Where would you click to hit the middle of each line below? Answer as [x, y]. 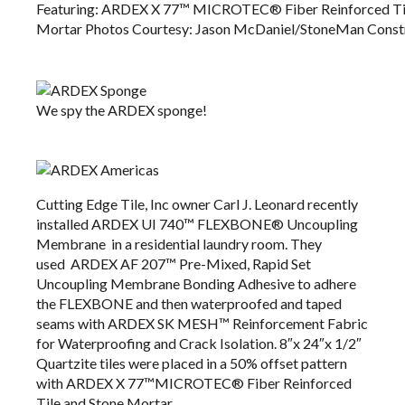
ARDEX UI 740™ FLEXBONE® [188, 224]
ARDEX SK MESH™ [169, 324]
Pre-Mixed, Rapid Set [244, 264]
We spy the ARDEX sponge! [122, 110]
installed [64, 224]
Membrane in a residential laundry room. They [179, 244]
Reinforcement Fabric [299, 324]
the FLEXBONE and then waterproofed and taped [189, 304]
